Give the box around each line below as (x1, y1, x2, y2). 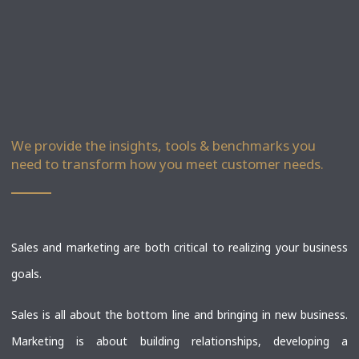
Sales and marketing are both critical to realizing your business (11, 240, 348, 256)
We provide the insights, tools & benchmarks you (11, 135, 316, 155)
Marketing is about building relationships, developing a (11, 333, 348, 349)
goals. (11, 266, 42, 282)
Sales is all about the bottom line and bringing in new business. (11, 307, 348, 323)
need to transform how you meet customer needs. (11, 154, 324, 173)
